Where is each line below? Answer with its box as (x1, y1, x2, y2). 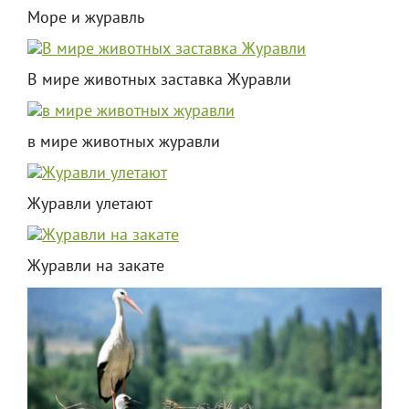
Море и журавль (27, 7, 144, 29)
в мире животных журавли (27, 131, 220, 153)
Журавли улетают (27, 194, 152, 215)
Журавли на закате (27, 256, 164, 278)
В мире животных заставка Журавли (27, 69, 291, 91)
